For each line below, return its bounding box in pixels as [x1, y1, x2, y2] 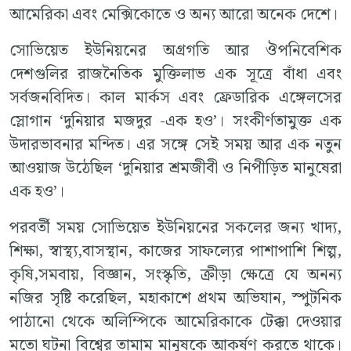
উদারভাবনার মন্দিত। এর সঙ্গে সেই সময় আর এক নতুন [9, 132, 342, 157]
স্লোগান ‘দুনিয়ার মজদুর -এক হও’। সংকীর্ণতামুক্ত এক [9, 108, 342, 134]
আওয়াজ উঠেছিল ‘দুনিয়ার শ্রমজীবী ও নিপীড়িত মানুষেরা [9, 155, 342, 181]
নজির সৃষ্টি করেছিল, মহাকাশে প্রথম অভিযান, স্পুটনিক [9, 285, 342, 311]
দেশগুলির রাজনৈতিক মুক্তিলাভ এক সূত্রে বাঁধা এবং [9, 61, 342, 87]
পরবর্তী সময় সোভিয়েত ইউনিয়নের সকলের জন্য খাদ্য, [9, 215, 342, 241]
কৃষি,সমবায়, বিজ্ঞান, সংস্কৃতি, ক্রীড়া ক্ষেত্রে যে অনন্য [9, 262, 342, 288]
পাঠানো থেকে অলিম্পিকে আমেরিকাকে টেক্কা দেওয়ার [9, 309, 342, 335]
